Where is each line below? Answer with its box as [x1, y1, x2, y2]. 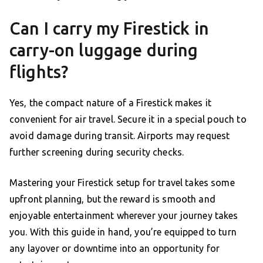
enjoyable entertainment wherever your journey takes [9, 210, 238, 221]
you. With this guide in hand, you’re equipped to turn [9, 226, 237, 237]
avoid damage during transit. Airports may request [9, 130, 230, 141]
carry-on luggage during [9, 40, 198, 59]
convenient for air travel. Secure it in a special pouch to [9, 113, 247, 124]
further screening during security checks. [9, 146, 184, 157]
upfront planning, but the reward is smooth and [9, 193, 215, 204]
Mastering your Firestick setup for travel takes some [9, 177, 235, 188]
